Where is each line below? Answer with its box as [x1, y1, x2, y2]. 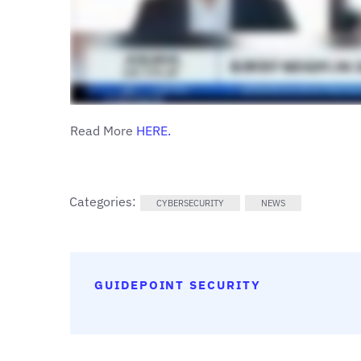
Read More [70, 122, 136, 139]
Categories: [69, 193, 139, 210]
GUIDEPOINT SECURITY [94, 276, 261, 293]
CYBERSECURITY [156, 197, 224, 209]
